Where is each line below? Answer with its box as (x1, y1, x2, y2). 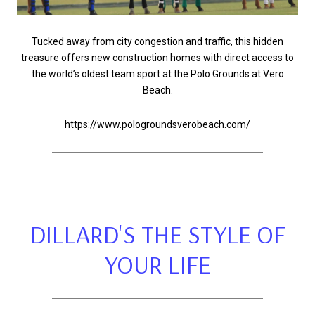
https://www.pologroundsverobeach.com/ (65, 119, 250, 131)
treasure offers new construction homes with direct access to (21, 51, 294, 63)
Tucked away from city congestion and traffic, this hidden (32, 35, 283, 47)
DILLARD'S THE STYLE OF (30, 218, 285, 250)
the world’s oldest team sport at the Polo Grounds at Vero (31, 67, 284, 79)
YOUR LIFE (104, 248, 211, 281)
